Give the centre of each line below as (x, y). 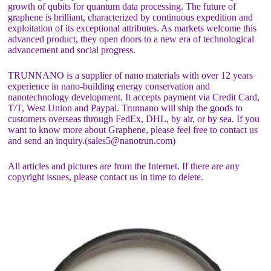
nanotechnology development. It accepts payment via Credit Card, (134, 97)
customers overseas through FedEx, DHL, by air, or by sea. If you (134, 119)
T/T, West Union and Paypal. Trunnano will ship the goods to (126, 108)
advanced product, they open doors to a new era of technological (131, 39)
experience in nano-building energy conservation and (109, 86)
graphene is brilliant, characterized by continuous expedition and (131, 17)
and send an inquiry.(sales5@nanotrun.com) (92, 140)
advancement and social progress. (72, 50)
